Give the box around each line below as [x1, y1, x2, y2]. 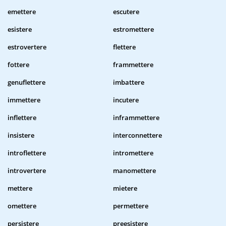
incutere [113, 95, 139, 105]
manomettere [113, 166, 156, 176]
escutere [113, 7, 139, 17]
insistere [8, 131, 34, 140]
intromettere [113, 148, 153, 158]
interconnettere [113, 131, 162, 140]
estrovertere [8, 42, 46, 52]
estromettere [113, 25, 154, 34]
